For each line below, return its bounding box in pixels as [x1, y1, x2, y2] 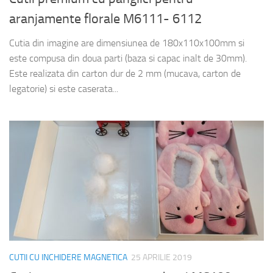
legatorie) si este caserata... [9, 82, 118, 94]
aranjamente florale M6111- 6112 [9, 10, 202, 27]
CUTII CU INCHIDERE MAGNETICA [9, 252, 127, 263]
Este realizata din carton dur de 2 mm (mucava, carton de [9, 67, 241, 79]
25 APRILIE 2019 [131, 252, 192, 263]
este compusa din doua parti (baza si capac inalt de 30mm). [9, 52, 247, 64]
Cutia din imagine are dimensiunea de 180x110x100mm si [9, 37, 244, 49]
